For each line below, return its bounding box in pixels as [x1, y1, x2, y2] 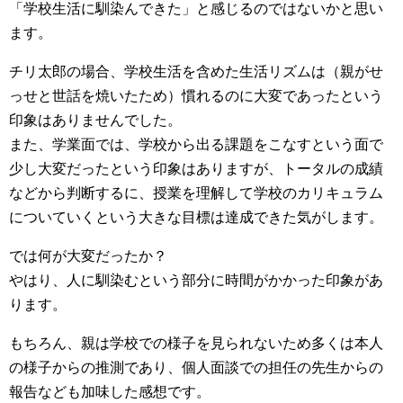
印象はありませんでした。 [9, 112, 182, 128]
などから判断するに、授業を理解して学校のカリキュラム [9, 185, 383, 201]
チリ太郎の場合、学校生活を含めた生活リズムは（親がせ [9, 64, 383, 79]
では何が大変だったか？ [9, 248, 167, 264]
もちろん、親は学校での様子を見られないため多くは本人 [9, 336, 383, 351]
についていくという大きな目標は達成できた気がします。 [9, 210, 383, 225]
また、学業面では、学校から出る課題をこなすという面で [9, 137, 383, 152]
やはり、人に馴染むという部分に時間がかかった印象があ [9, 273, 383, 288]
